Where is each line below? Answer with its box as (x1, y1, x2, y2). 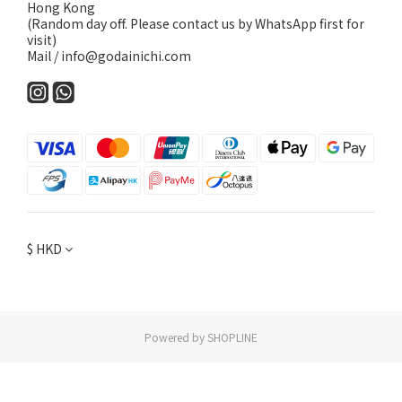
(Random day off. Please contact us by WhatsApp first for (27, 14, 364, 32)
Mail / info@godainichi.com (27, 47, 191, 65)
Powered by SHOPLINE (144, 329, 258, 345)
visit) (27, 31, 57, 48)
